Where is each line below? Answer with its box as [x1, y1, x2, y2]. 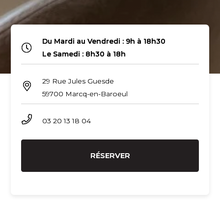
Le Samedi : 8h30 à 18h [42, 50, 126, 59]
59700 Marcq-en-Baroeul [42, 89, 128, 99]
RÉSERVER [90, 151, 130, 161]
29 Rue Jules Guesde [42, 77, 114, 86]
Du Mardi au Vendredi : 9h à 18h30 [42, 37, 165, 46]
